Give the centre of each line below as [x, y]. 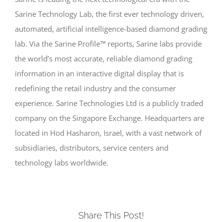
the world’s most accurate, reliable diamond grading [104, 58]
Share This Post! [111, 215]
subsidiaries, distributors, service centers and [92, 147]
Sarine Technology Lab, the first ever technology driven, [110, 14]
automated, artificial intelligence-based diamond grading [111, 28]
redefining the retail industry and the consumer [95, 88]
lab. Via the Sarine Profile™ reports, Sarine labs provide [108, 43]
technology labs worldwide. [62, 162]
